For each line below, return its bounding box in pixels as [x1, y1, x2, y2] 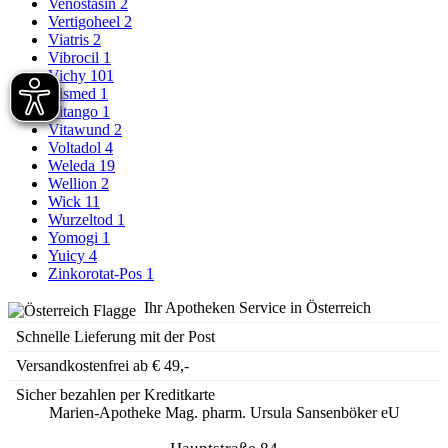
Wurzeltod [48, 211, 117, 229]
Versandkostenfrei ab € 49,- [16, 357, 189, 375]
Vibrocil [48, 49, 103, 67]
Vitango [48, 103, 102, 121]
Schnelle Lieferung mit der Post [16, 328, 215, 346]
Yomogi [48, 229, 102, 247]
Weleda [48, 157, 99, 175]
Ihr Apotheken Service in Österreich [144, 299, 371, 317]
